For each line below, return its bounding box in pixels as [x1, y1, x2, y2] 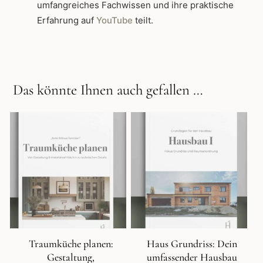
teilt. [133, 15, 153, 26]
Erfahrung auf [37, 15, 96, 26]
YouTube [96, 15, 133, 26]
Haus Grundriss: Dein [147, 237, 238, 251]
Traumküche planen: [28, 237, 113, 251]
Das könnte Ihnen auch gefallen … [13, 81, 203, 99]
